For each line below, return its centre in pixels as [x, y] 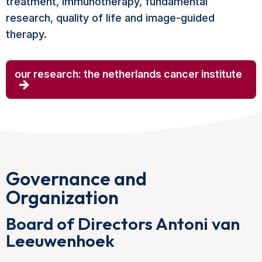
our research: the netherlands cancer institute [128, 74]
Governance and [76, 179]
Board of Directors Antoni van [123, 224]
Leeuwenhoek [60, 241]
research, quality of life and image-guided [110, 18]
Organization [62, 197]
